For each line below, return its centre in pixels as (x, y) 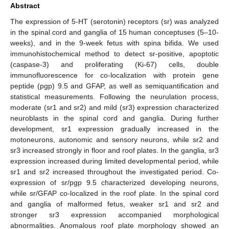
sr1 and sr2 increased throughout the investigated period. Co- (114, 171)
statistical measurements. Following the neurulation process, (114, 96)
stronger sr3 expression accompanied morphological (114, 214)
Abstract (25, 5)
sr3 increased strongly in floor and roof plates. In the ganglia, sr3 (114, 150)
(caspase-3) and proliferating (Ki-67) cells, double (114, 64)
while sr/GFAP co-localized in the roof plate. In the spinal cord (114, 193)
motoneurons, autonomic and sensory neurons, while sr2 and (114, 139)
